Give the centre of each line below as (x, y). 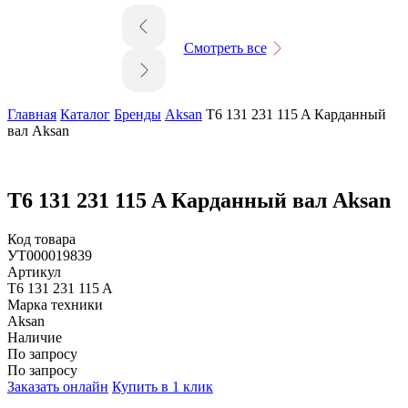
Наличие (35, 337)
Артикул (34, 271)
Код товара (41, 239)
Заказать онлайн (58, 386)
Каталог (85, 114)
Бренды (138, 114)
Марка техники (55, 304)
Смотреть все (225, 48)
